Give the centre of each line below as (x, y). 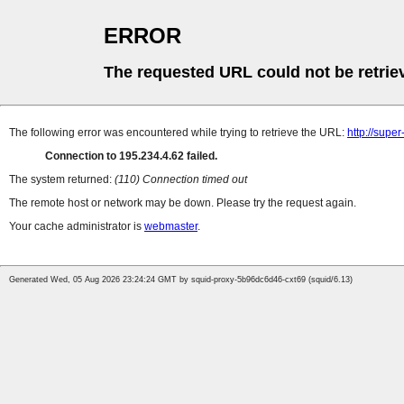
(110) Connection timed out (181, 180)
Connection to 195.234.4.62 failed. (131, 156)
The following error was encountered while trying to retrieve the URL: (178, 133)
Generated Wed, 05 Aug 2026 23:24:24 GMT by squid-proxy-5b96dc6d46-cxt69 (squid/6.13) (181, 280)
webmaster (171, 227)
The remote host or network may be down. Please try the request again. (183, 203)
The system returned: (62, 180)
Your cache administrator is (77, 227)
